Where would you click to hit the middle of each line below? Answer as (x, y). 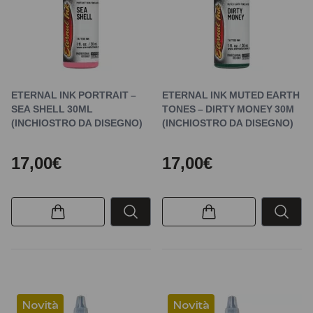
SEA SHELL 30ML (52, 109)
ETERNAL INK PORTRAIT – (74, 95)
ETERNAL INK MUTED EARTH (231, 95)
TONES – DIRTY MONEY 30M (228, 109)
